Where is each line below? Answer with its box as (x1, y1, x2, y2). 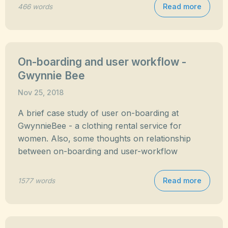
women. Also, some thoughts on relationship (18, 133, 191, 144)
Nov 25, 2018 (18, 88, 64, 97)
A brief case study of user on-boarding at (18, 108, 179, 118)
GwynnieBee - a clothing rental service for (18, 121, 182, 131)
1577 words (18, 176, 55, 185)
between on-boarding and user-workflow (18, 146, 178, 156)
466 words (18, 2, 52, 11)
